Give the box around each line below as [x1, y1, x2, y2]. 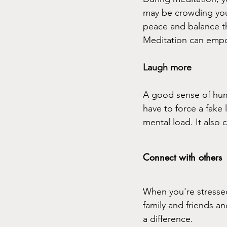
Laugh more [143, 61, 192, 73]
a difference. [143, 213, 193, 224]
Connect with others [143, 150, 222, 163]
